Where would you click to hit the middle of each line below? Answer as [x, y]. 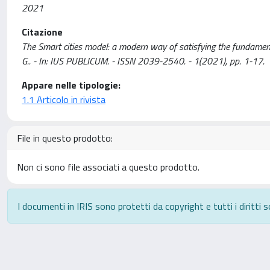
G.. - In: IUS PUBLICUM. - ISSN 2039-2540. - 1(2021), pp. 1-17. [143, 61]
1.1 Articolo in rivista [64, 99]
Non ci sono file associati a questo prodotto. [108, 167]
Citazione [42, 32]
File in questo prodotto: [65, 138]
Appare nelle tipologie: [71, 85]
